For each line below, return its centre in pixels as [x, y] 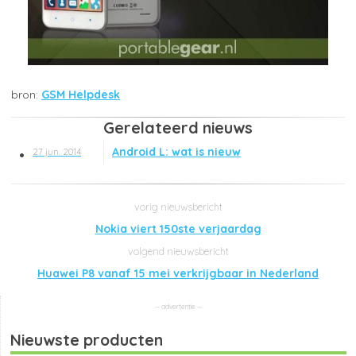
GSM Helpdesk [81, 94]
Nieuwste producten [87, 339]
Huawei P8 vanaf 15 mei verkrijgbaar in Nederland [178, 273]
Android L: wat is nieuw [176, 152]
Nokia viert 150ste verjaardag [178, 228]
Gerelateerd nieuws [178, 128]
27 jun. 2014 [57, 152]
